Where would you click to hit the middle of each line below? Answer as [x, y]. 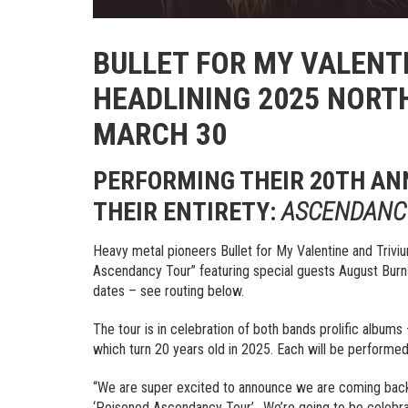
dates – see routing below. [168, 291]
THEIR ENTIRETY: [187, 212]
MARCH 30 [160, 134]
